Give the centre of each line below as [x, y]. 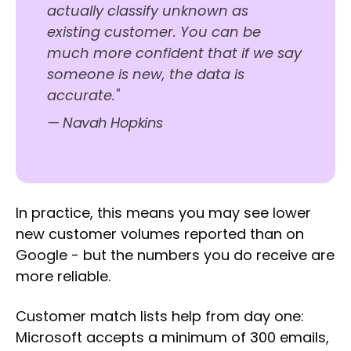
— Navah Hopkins [105, 123]
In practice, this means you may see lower [163, 213]
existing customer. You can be [154, 32]
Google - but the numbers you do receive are [175, 255]
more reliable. [63, 277]
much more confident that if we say [174, 53]
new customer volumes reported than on [160, 234]
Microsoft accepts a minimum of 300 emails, [172, 338]
